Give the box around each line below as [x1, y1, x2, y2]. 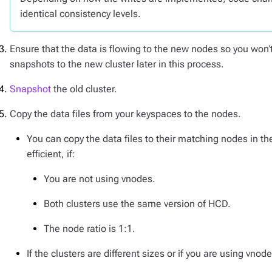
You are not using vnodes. [44, 173, 155, 185]
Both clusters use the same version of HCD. [44, 198, 231, 209]
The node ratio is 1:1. [44, 223, 135, 234]
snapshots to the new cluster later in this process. [10, 58, 224, 70]
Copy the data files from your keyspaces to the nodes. [10, 108, 241, 120]
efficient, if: [27, 148, 75, 160]
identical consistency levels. [20, 8, 141, 19]
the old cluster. [51, 83, 117, 95]
